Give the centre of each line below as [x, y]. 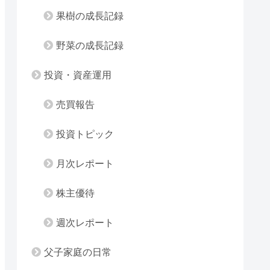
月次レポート [85, 164]
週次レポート [85, 223]
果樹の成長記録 [90, 16]
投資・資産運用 [78, 75]
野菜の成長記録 [90, 46]
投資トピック [85, 134]
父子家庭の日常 [78, 253]
